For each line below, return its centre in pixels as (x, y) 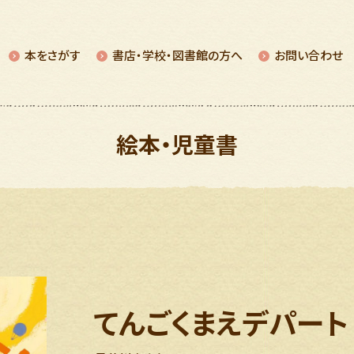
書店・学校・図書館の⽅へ (177, 56)
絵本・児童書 (177, 146)
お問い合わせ (309, 56)
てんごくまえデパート (221, 324)
